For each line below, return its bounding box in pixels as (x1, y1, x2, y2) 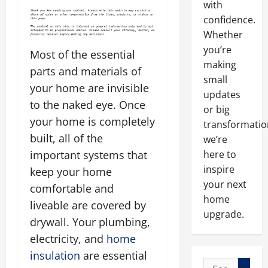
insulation (30, 248, 80, 263)
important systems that (30, 148, 147, 163)
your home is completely (30, 114, 155, 129)
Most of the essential (30, 47, 135, 62)
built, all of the (30, 131, 103, 146)
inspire (203, 163, 234, 176)
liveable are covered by (30, 198, 146, 213)
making (203, 58, 236, 71)
